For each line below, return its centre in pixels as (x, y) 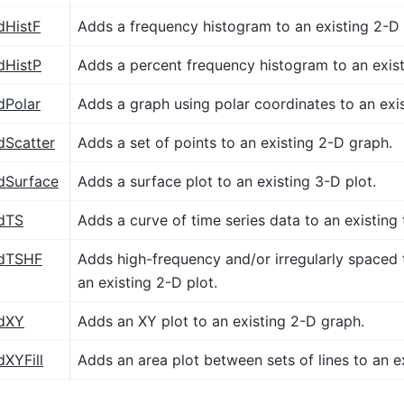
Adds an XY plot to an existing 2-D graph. (221, 321)
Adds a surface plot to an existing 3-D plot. (227, 181)
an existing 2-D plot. (147, 282)
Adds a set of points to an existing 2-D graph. (235, 142)
